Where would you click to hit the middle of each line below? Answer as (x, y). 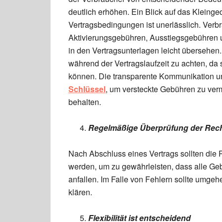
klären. (80, 192)
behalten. (85, 102)
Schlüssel (87, 89)
